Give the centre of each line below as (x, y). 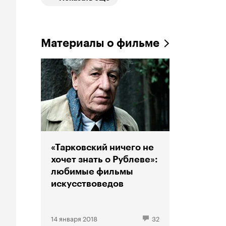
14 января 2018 (74, 218)
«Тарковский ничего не (102, 148)
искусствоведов (87, 184)
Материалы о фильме (100, 43)
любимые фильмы (92, 172)
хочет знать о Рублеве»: (104, 160)
